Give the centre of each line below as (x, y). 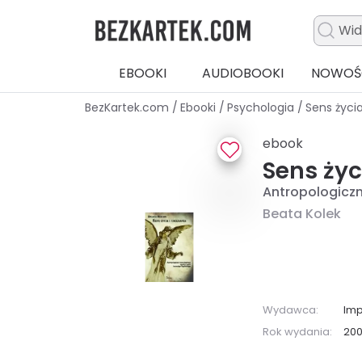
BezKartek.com (128, 108)
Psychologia (262, 108)
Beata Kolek (302, 214)
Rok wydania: (298, 331)
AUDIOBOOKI (242, 74)
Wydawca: (291, 309)
